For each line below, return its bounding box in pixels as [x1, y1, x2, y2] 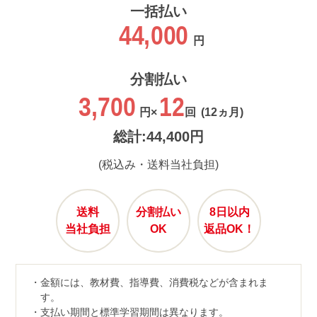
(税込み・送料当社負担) [98, 158, 219, 171]
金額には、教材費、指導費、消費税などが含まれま [40, 276, 268, 288]
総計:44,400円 [113, 129, 204, 145]
